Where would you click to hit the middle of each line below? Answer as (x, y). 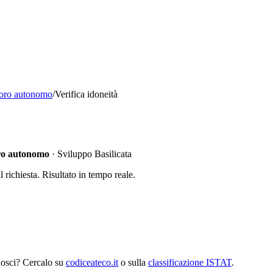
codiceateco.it (92, 262)
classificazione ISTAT (190, 262)
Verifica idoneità (86, 94)
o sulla (133, 262)
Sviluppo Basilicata (94, 154)
